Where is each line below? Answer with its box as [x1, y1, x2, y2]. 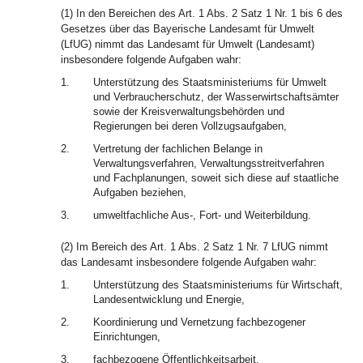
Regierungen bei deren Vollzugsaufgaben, [93, 120, 287, 132]
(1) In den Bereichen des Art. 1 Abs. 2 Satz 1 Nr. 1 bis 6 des [61, 7, 343, 19]
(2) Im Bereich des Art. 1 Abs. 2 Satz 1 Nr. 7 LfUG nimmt [61, 241, 328, 253]
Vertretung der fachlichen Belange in [93, 143, 263, 155]
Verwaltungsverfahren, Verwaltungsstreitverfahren [93, 157, 324, 169]
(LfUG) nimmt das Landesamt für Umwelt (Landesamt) [61, 38, 314, 50]
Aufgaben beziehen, [93, 186, 186, 199]
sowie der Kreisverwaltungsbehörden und [93, 105, 284, 117]
